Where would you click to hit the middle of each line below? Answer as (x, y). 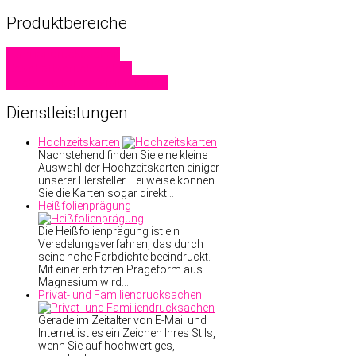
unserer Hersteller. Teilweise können (126, 181)
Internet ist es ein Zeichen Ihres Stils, (127, 333)
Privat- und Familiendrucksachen (120, 295)
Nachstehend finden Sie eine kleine (123, 155)
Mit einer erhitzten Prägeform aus (120, 270)
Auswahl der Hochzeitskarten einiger (129, 168)
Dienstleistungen (67, 113)
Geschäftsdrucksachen (69, 68)
